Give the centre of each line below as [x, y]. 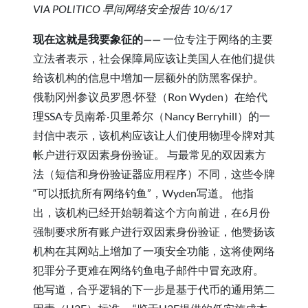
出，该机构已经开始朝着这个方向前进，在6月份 [152, 212]
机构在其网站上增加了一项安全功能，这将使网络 [154, 250]
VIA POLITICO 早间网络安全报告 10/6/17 [132, 8]
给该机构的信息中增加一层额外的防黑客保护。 [148, 77]
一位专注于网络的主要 [218, 38]
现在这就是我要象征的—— [98, 38]
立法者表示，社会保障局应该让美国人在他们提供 [154, 58]
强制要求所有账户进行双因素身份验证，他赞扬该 [154, 231]
